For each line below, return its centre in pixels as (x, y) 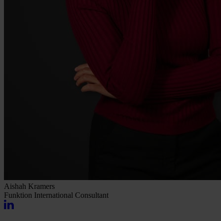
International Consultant (70, 195)
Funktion (18, 195)
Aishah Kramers (29, 186)
